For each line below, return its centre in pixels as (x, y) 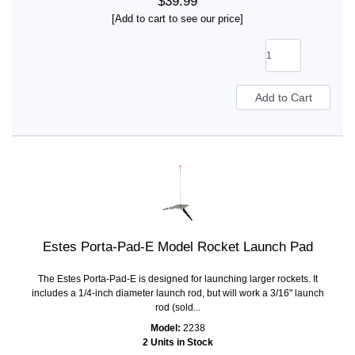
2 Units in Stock (177, 343)
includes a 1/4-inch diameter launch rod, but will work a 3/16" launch (177, 294)
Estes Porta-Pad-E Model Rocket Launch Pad (177, 247)
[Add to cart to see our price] (177, 19)
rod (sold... (177, 308)
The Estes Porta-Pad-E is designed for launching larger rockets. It (177, 279)
